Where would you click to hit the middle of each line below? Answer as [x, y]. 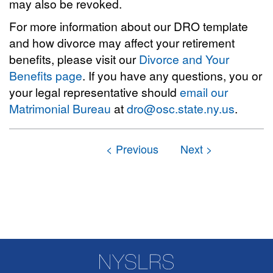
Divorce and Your [184, 59]
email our [204, 92]
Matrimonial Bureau [60, 108]
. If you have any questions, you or [172, 75]
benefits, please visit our [74, 59]
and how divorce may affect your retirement [122, 42]
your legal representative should [94, 92]
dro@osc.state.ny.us [181, 108]
